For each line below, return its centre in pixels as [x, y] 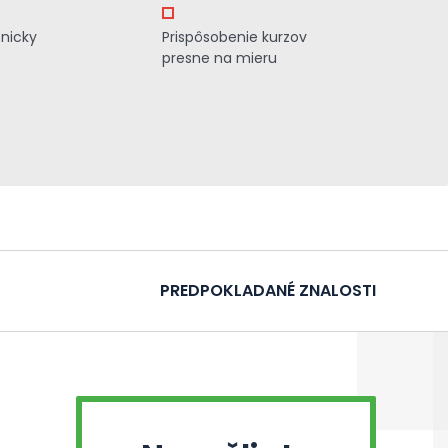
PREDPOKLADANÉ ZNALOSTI [268, 290]
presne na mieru [219, 58]
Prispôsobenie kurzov [234, 37]
